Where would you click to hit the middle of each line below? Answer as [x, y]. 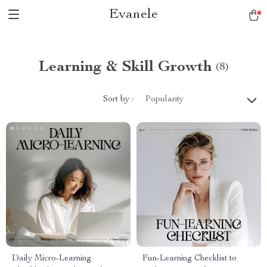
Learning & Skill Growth [125, 67]
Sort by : [118, 99]
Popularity [164, 100]
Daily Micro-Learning [52, 259]
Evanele [133, 15]
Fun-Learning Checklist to [190, 259]
